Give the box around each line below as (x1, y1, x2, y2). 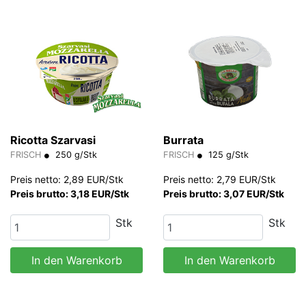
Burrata (163, 133, 204, 147)
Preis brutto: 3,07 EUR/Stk (163, 187, 284, 199)
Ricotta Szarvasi (10, 133, 96, 147)
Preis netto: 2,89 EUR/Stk (10, 173, 124, 185)
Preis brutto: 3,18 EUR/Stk (10, 187, 129, 199)
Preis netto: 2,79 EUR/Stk (163, 173, 276, 185)
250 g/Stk (53, 149, 97, 160)
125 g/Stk (206, 149, 249, 160)
